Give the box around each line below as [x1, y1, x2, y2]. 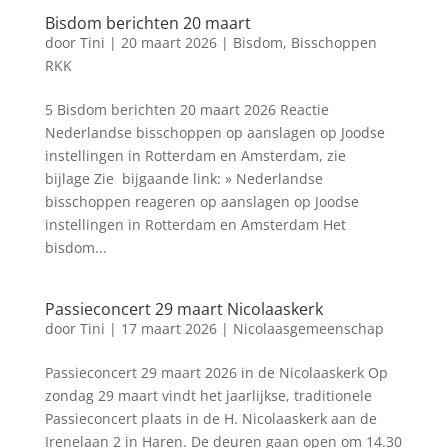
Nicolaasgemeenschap [232, 319, 384, 338]
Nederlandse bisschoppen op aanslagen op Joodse [44, 123, 385, 142]
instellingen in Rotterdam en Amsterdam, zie [44, 146, 346, 165]
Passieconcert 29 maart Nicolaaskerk [44, 298, 323, 320]
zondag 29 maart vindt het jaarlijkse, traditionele [44, 386, 372, 405]
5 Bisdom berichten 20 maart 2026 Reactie [44, 100, 329, 119]
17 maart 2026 [120, 319, 217, 338]
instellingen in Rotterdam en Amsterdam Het [44, 215, 346, 234]
